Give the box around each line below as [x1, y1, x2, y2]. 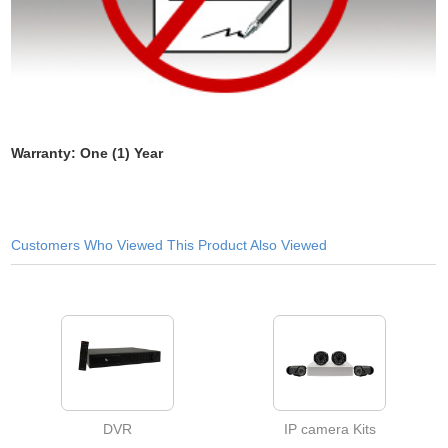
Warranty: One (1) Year [11, 145, 164, 161]
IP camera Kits [283, 421, 376, 437]
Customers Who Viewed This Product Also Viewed [11, 237, 328, 253]
